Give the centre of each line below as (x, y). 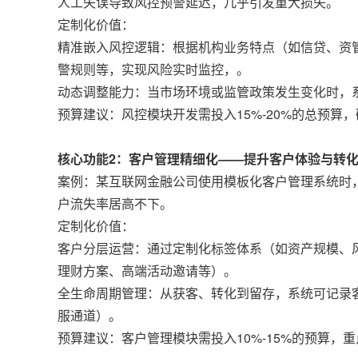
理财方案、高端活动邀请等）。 (147, 270)
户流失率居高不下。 (115, 203)
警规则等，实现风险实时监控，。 (153, 69)
